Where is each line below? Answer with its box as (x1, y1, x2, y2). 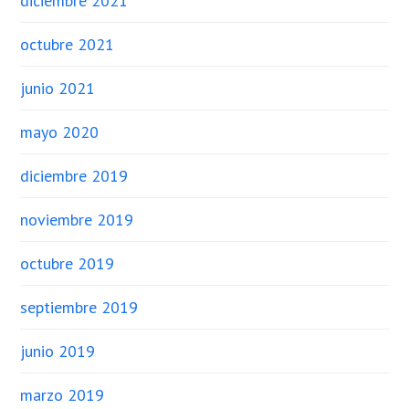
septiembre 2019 (20, 297, 139, 318)
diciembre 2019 (20, 165, 129, 186)
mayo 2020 (20, 121, 100, 142)
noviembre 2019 (20, 209, 134, 230)
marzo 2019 (20, 384, 105, 405)
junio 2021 (20, 78, 96, 99)
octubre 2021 (20, 34, 115, 55)
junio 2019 (20, 341, 96, 362)
